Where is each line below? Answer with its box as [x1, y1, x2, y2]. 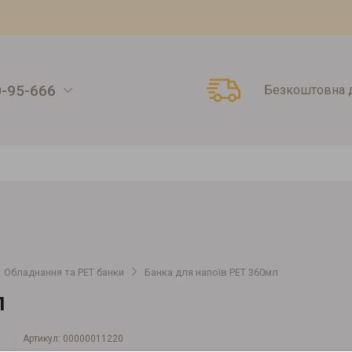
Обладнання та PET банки [4, 266, 124, 278]
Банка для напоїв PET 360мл [145, 266, 278, 278]
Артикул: [23, 333, 63, 344]
